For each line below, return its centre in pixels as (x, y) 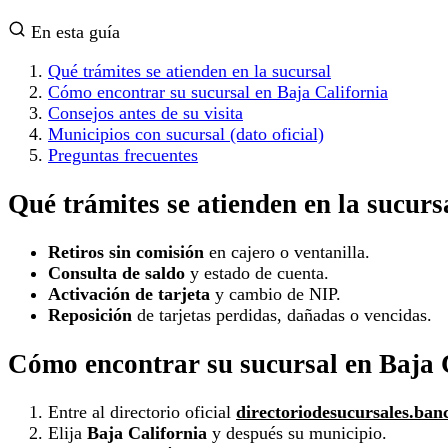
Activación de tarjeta (129, 294)
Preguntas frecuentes (123, 155)
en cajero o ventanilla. (287, 252)
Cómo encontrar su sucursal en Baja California (218, 92)
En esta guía (73, 32)
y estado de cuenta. (257, 273)
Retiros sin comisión (126, 252)
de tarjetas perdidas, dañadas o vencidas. (282, 315)
